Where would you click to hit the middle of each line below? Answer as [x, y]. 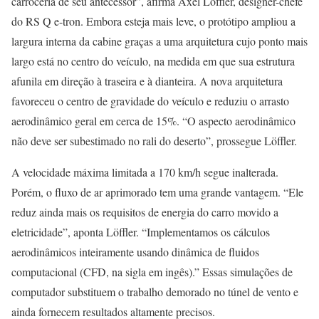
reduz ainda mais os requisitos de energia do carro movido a [145, 212]
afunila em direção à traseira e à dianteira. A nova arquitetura [147, 81]
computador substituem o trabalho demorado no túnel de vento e [155, 292]
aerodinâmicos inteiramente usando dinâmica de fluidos [135, 252]
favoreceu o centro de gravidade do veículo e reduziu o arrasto [150, 101]
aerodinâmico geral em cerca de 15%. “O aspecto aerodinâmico [153, 121]
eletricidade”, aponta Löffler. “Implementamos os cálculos [141, 232]
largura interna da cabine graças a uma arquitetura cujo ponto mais [159, 41]
